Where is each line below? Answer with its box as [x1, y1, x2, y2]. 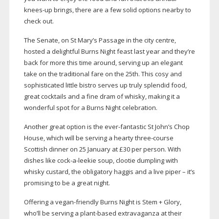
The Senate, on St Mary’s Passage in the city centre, [23, 36, 176, 45]
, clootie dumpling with [112, 156, 178, 165]
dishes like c [23, 156, 60, 165]
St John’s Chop [146, 122, 190, 131]
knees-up [23, 5, 52, 15]
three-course [134, 133, 174, 143]
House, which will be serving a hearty [23, 133, 135, 143]
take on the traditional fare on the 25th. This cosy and [23, 69, 182, 79]
